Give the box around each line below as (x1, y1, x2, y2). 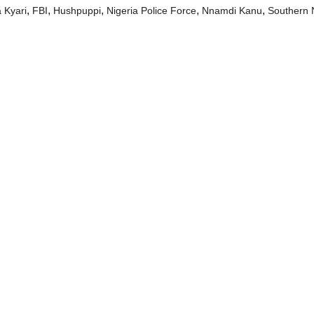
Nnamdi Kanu (202, 5, 262, 16)
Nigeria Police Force (107, 5, 196, 16)
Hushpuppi (53, 5, 101, 16)
